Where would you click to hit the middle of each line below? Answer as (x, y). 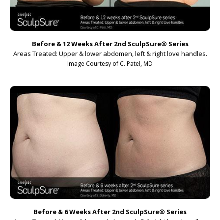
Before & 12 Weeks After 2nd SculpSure (96, 44)
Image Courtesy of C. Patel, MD (110, 64)
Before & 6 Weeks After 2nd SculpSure (96, 211)
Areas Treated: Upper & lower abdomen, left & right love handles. (110, 54)
